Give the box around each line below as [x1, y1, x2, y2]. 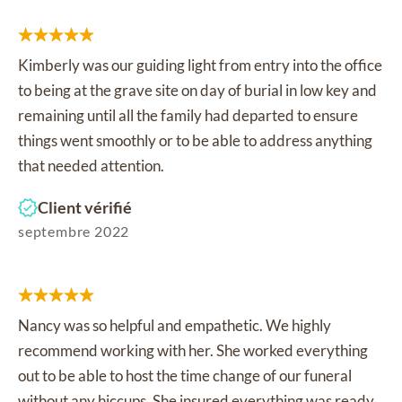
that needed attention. [18, 156, 164, 175]
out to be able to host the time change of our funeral [18, 366, 352, 385]
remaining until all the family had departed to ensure [18, 106, 358, 125]
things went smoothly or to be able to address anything [18, 131, 372, 150]
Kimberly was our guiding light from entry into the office [18, 56, 382, 74]
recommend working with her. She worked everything [18, 341, 368, 360]
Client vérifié [38, 197, 132, 217]
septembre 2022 [18, 223, 130, 240]
